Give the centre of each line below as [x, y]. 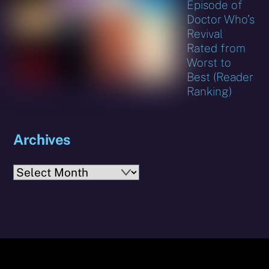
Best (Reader [220, 77]
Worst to [209, 63]
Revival [205, 34]
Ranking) [210, 92]
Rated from [216, 48]
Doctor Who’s [221, 20]
